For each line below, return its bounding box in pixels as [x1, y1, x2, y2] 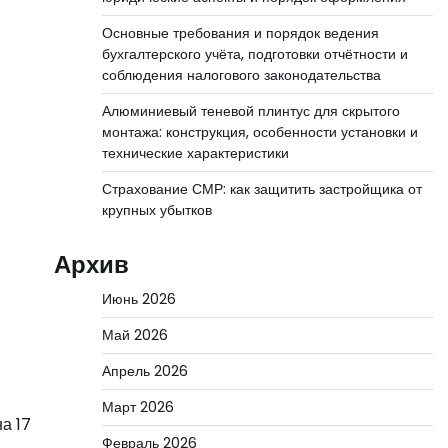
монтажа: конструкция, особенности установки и [101, 122, 418, 142]
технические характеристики [101, 143, 289, 163]
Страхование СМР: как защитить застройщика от [101, 179, 422, 199]
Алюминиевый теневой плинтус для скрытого [101, 101, 400, 121]
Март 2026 [101, 397, 174, 417]
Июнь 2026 [101, 289, 176, 309]
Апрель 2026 [101, 361, 188, 381]
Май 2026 [101, 325, 168, 345]
